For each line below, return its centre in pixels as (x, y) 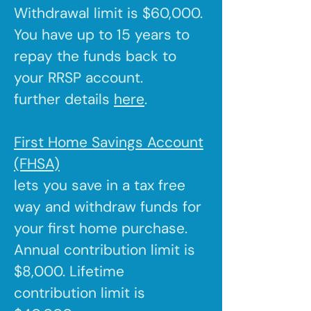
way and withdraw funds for (108, 207)
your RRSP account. (78, 78)
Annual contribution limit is (104, 250)
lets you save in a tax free (100, 185)
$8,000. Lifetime (69, 271)
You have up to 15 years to (102, 35)
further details (64, 99)
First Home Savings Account (109, 142)
